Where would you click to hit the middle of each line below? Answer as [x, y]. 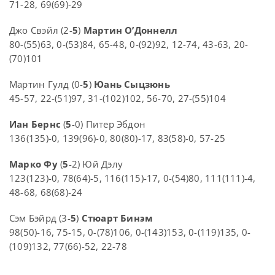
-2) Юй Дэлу [95, 164]
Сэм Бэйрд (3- [40, 218]
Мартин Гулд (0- [46, 84]
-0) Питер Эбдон [109, 124]
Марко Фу [33, 164]
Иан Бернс [35, 124]
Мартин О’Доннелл [130, 30]
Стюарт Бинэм [117, 218]
